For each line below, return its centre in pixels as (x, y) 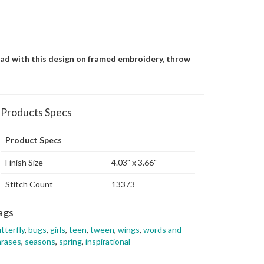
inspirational (108, 241)
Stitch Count (29, 184)
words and (162, 230)
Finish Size (24, 162)
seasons (40, 241)
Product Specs (34, 140)
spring (70, 241)
